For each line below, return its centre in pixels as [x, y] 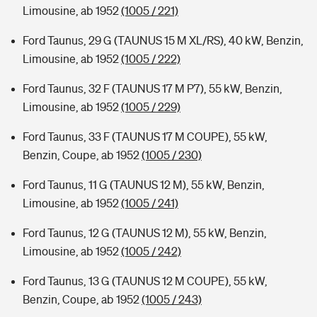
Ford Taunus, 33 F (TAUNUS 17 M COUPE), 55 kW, [145, 137]
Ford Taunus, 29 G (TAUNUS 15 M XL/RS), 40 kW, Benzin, [163, 40]
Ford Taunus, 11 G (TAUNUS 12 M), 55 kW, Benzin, [144, 185]
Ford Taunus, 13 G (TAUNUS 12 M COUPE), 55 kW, [145, 281]
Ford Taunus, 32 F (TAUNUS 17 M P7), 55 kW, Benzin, [152, 88]
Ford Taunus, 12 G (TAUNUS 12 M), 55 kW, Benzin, [145, 233]
